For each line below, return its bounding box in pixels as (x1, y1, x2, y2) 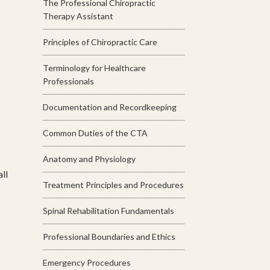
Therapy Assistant (43, 11, 113, 22)
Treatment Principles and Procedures (43, 180, 184, 190)
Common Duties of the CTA (43, 128, 148, 139)
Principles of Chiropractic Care (43, 37, 157, 48)
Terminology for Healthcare (43, 63, 146, 74)
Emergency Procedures (43, 257, 131, 268)
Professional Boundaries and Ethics (43, 231, 175, 242)
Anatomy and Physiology (43, 154, 136, 165)
